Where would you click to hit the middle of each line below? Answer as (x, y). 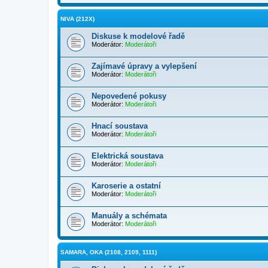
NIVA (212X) (77, 19)
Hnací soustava (120, 126)
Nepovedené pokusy (129, 96)
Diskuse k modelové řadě (138, 36)
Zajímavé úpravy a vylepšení (144, 66)
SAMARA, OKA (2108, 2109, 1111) (109, 252)
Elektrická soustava (127, 156)
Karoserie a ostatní (126, 186)
